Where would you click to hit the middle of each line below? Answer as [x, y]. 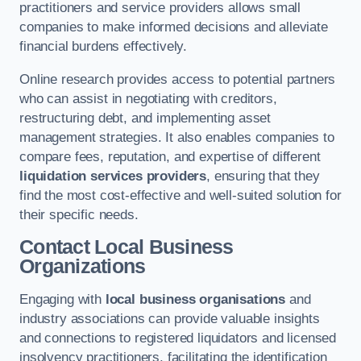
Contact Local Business [127, 247]
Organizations [83, 267]
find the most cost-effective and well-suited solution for [180, 195]
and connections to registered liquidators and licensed [178, 338]
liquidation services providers [113, 176]
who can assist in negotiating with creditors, [148, 98]
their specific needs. [79, 214]
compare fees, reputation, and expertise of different [170, 156]
